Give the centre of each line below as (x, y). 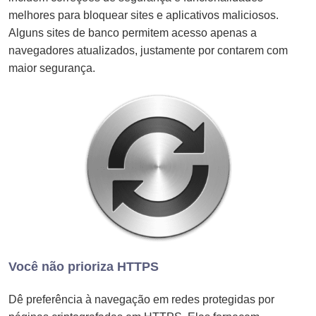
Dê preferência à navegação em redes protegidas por (141, 299)
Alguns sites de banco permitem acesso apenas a (133, 32)
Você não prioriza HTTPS (84, 266)
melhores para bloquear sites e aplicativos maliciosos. (144, 15)
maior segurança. (52, 68)
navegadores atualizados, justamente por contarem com (148, 50)
